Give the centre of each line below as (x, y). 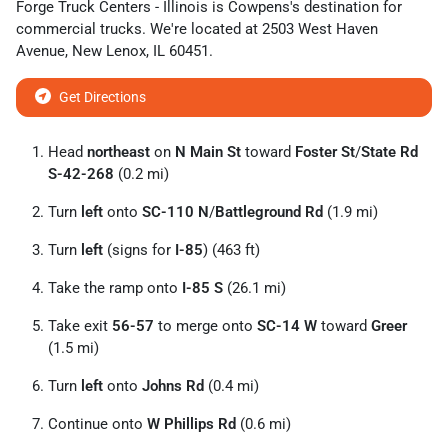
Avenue (40, 51)
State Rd (389, 152)
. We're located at (202, 29)
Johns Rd (173, 386)
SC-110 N (175, 212)
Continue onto (97, 424)
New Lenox (109, 51)
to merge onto (205, 326)
